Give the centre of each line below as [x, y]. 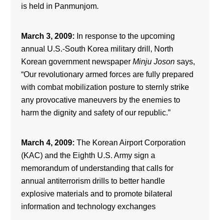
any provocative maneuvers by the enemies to [100, 100]
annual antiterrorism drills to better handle [93, 181]
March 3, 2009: [48, 36]
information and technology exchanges [88, 206]
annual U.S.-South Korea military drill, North [97, 49]
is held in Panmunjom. [60, 6]
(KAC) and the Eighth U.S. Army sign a [88, 155]
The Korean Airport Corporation [130, 142]
